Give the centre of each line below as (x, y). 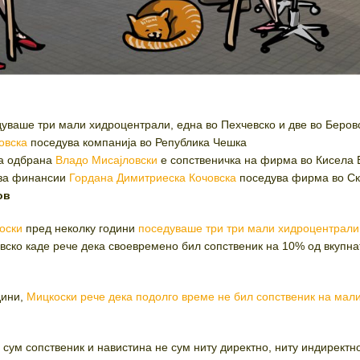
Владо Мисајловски (107, 160)
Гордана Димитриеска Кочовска (153, 178)
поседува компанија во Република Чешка (137, 143)
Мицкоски (52, 297)
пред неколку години (81, 229)
